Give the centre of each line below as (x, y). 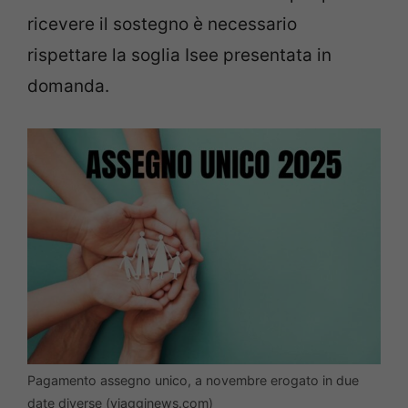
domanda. (68, 87)
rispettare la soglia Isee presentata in (179, 56)
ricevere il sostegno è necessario (162, 25)
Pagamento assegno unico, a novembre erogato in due (193, 380)
